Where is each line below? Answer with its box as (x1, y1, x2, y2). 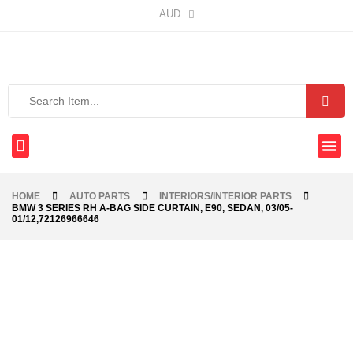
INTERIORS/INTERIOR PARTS (159, 191, 292, 202)
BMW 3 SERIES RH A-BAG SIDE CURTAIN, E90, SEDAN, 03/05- (12, 203, 293, 214)
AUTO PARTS (69, 191, 130, 202)
